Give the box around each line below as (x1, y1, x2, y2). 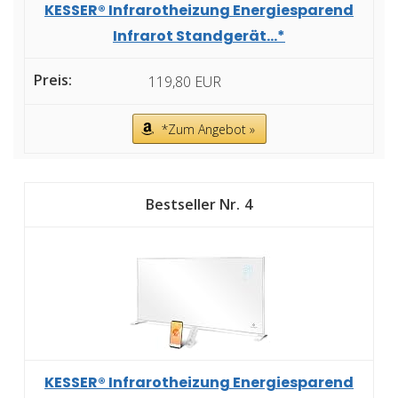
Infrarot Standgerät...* (113, 26, 285, 47)
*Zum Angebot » (161, 120, 255, 138)
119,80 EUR (148, 71, 221, 92)
